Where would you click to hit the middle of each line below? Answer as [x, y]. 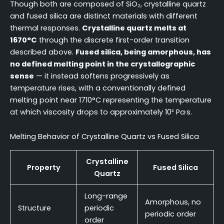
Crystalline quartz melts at [134, 28]
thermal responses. [46, 28]
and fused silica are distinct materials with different [104, 16]
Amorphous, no [173, 202]
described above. [43, 52]
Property [43, 167]
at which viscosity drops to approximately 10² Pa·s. [101, 112]
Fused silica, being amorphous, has [143, 52]
